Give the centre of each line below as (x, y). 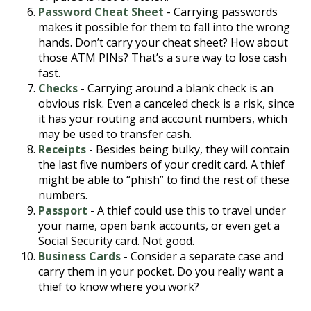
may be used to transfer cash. (115, 134)
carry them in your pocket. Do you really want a (161, 271)
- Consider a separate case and (202, 256)
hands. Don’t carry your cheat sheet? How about (163, 42)
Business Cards (79, 256)
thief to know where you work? (119, 287)
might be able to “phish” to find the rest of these (164, 180)
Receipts (62, 149)
